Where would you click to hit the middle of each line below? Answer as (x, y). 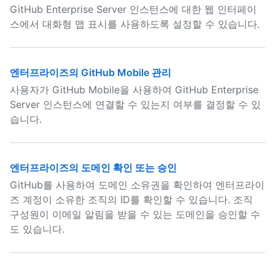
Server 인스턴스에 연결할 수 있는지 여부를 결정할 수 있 (135, 104)
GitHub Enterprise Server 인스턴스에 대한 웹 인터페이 (133, 9)
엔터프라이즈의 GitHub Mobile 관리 (91, 72)
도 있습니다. (37, 229)
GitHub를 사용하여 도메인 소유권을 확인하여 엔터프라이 (137, 185)
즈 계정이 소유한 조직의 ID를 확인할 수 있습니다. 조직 (131, 199)
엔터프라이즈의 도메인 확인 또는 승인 (93, 168)
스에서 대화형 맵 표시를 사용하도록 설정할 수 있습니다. (135, 24)
